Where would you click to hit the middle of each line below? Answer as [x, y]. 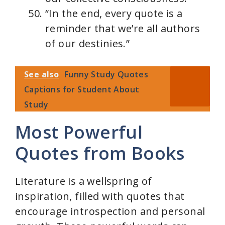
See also [42, 74]
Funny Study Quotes [106, 74]
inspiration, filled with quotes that [100, 196]
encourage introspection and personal [110, 211]
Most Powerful [79, 132]
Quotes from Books [100, 153]
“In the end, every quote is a [114, 13]
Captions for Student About [82, 89]
